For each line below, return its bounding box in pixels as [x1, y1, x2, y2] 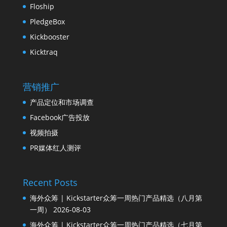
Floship [29, 1, 54, 11]
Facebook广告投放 [29, 112, 90, 122]
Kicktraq [29, 47, 58, 57]
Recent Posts [22, 176, 78, 189]
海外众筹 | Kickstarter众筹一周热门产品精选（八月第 [29, 193, 202, 203]
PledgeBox [29, 16, 65, 26]
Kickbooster [29, 31, 69, 42]
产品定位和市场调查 [29, 97, 94, 107]
